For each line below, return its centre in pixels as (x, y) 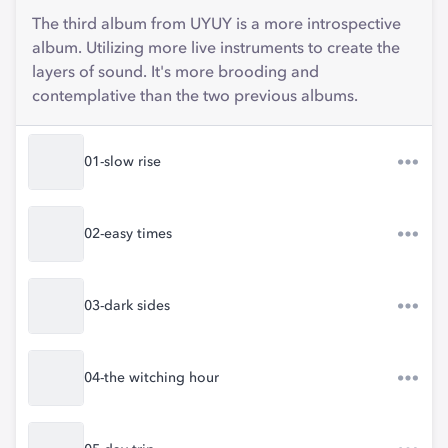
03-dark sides (127, 306)
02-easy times (128, 234)
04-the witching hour (151, 378)
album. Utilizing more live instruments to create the (216, 49)
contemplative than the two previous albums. (195, 97)
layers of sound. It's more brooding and (175, 73)
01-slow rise (122, 162)
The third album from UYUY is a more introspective (216, 25)
